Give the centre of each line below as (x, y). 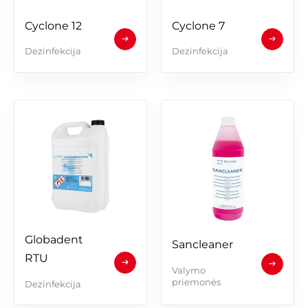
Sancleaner (202, 245)
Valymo (189, 271)
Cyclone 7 (198, 25)
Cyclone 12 (53, 25)
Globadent (54, 239)
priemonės (196, 282)
